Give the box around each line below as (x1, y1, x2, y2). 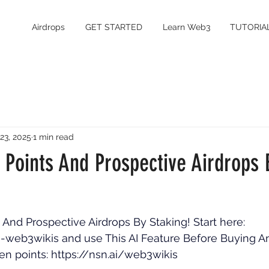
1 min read (33, 131, 74, 142)
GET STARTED (85, 22, 142, 32)
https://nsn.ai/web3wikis (51, 248, 178, 261)
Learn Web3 (162, 22, 210, 32)
